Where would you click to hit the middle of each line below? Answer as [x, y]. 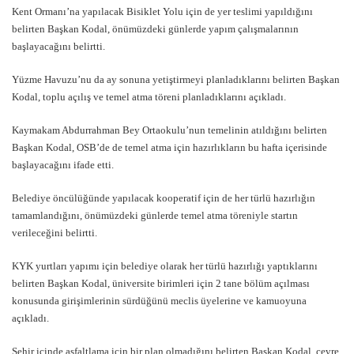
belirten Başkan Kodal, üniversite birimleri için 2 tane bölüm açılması [161, 284]
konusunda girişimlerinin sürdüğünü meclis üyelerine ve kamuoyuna [159, 301]
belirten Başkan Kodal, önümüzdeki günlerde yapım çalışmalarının [155, 29]
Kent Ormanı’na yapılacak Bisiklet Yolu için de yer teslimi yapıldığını [162, 12]
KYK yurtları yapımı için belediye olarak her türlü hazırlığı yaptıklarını [165, 266]
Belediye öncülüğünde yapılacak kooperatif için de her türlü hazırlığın [164, 198]
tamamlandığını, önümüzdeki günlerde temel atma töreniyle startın [155, 216]
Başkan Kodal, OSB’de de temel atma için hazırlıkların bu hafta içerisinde [169, 148]
